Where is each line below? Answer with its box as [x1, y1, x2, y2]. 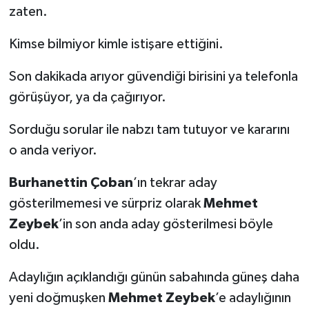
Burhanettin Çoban [8, 175, 133, 190]
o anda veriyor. [8, 143, 97, 157]
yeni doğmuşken [8, 290, 108, 305]
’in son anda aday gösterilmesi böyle [58, 217, 273, 231]
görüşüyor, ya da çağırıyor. [8, 90, 166, 104]
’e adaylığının [215, 290, 291, 305]
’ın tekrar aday [132, 175, 217, 190]
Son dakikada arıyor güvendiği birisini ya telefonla [8, 69, 298, 83]
